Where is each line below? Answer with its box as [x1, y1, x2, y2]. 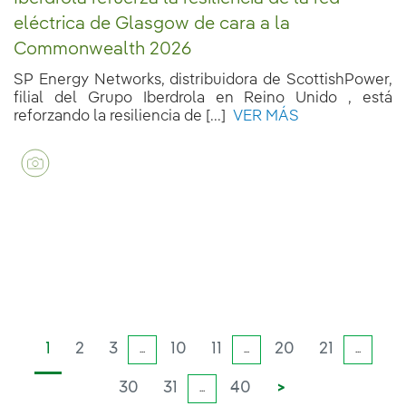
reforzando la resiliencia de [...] [14, 108, 226, 124]
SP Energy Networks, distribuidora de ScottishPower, [14, 72, 392, 88]
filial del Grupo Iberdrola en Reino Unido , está [14, 90, 392, 106]
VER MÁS [226, 108, 299, 124]
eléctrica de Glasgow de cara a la [14, 14, 290, 34]
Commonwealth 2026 [14, 40, 191, 59]
